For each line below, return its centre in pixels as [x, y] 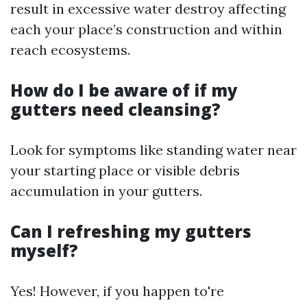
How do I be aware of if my [124, 90]
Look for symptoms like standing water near [153, 150]
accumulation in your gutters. [106, 191]
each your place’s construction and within [146, 29]
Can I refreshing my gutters [131, 231]
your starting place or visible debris [125, 170]
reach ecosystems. [70, 50]
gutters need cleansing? [115, 109]
